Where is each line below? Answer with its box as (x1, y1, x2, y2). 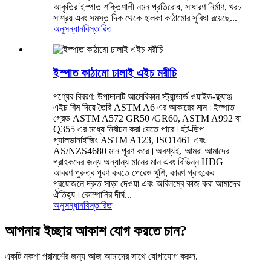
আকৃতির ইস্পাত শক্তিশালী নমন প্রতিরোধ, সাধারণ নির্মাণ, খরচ (53, 2, 241, 13)
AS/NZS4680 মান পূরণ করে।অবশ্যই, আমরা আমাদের (53, 145, 229, 156)
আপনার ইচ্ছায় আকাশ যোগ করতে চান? (5, 223, 187, 239)
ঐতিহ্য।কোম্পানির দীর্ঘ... (53, 189, 132, 200)
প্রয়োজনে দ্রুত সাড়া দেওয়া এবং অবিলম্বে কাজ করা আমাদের (53, 178, 240, 189)
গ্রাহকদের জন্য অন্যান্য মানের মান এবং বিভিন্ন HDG (53, 156, 223, 167)
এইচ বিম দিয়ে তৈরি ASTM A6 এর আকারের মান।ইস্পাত (53, 102, 235, 113)
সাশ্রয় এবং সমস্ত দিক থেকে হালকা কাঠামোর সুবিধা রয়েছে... (53, 13, 237, 24)
